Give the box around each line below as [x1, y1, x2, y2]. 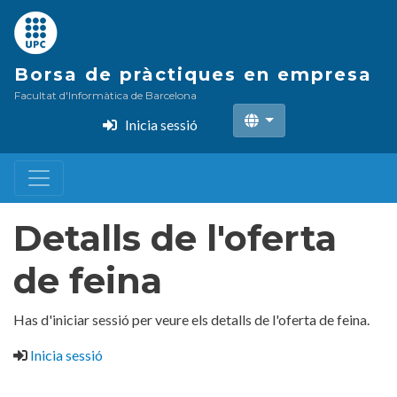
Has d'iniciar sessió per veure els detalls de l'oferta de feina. [13, 311, 370, 328]
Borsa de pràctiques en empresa [14, 64, 372, 85]
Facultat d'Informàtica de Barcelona [14, 89, 197, 102]
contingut [198, 48, 256, 64]
